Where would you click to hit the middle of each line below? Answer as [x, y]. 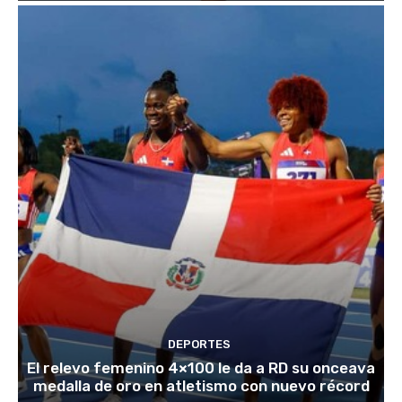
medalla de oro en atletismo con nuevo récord [201, 385]
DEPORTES [199, 344]
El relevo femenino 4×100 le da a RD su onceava [201, 367]
